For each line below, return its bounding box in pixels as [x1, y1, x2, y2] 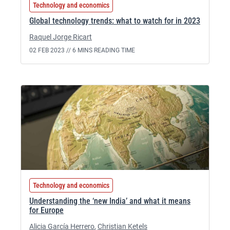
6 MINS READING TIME [72, 47, 135, 54]
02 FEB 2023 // [29, 47, 72, 54]
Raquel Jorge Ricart [29, 33, 92, 41]
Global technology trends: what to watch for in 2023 [29, 16, 200, 26]
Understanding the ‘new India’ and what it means [29, 196, 190, 206]
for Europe [29, 205, 64, 215]
